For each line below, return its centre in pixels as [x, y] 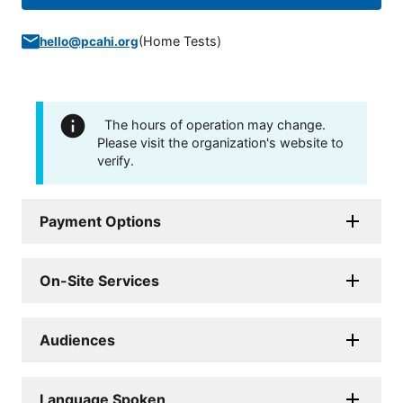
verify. [116, 161]
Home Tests [180, 41]
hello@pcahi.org [89, 42]
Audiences [77, 340]
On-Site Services [99, 281]
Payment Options [100, 222]
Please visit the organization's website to [220, 143]
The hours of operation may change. [215, 125]
